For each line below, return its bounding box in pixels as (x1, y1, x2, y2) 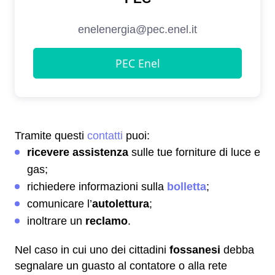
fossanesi (169, 244, 220, 257)
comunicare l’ (27, 198, 92, 211)
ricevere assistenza (27, 146, 128, 159)
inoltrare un (27, 215, 85, 228)
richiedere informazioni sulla (27, 180, 167, 193)
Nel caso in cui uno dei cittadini (15, 244, 169, 257)
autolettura (92, 198, 149, 211)
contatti (87, 130, 123, 142)
